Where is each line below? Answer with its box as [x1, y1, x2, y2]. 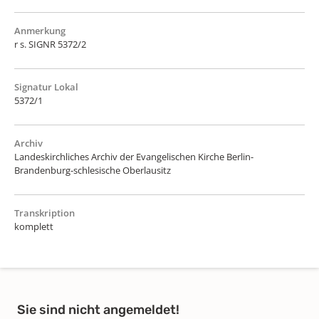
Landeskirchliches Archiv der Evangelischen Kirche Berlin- [14, 150, 253, 163]
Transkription [14, 206, 75, 219]
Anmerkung [14, 23, 66, 37]
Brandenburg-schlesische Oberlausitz [14, 163, 171, 177]
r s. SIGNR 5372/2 [14, 37, 86, 51]
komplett [14, 219, 53, 233]
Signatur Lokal [14, 80, 78, 93]
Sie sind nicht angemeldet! [17, 301, 179, 318]
